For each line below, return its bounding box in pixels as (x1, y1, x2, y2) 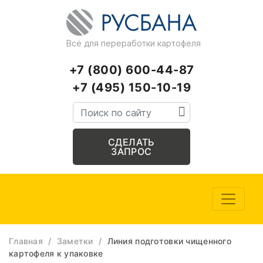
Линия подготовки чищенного (107, 236, 231, 246)
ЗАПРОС (111, 146, 152, 157)
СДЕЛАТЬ (108, 136, 155, 148)
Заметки (56, 236, 93, 246)
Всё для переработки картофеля (66, 38, 201, 48)
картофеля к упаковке (9, 248, 103, 258)
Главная (9, 236, 43, 246)
